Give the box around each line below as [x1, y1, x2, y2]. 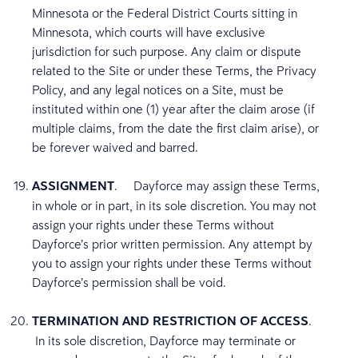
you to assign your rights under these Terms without [32, 255, 312, 271]
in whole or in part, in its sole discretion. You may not [32, 197, 316, 213]
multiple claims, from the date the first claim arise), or [32, 120, 319, 136]
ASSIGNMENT [32, 177, 114, 194]
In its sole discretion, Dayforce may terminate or [32, 332, 296, 348]
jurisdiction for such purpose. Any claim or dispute [32, 43, 301, 59]
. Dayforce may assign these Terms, [114, 177, 320, 193]
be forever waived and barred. [32, 139, 198, 155]
